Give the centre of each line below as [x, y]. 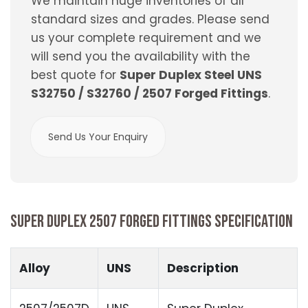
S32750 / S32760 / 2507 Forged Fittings [150, 94]
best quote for [75, 75]
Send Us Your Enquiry [98, 137]
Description [203, 268]
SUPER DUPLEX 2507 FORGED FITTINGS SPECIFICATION [152, 222]
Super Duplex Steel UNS [191, 75]
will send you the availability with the [141, 57]
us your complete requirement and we [146, 38]
